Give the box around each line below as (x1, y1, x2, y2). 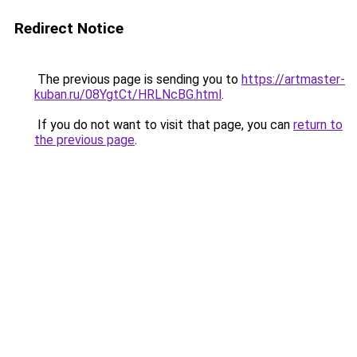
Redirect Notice (14, 19, 124, 37)
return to (293, 117, 343, 132)
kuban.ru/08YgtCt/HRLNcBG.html (34, 87, 222, 102)
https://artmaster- (241, 72, 345, 87)
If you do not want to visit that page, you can (34, 117, 293, 132)
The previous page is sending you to (34, 72, 241, 87)
